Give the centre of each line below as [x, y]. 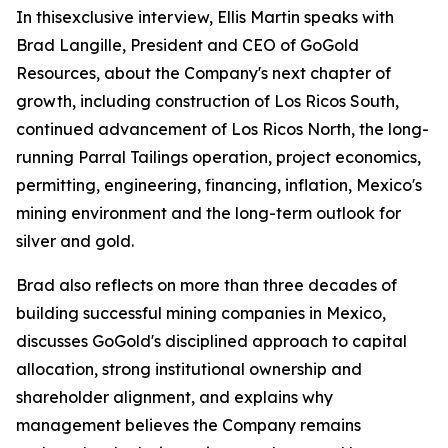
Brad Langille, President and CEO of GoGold [187, 45]
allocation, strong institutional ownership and [189, 369]
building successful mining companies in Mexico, [201, 313]
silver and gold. [75, 241]
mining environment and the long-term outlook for [208, 213]
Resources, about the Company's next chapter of [203, 73]
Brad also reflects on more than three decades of [206, 285]
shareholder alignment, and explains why [174, 397]
